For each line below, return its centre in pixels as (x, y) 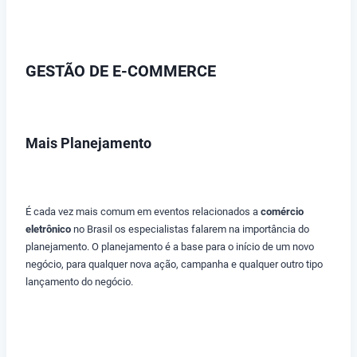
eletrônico (48, 229)
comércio (282, 212)
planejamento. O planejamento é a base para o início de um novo (170, 247)
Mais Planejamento (88, 143)
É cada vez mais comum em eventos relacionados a (143, 212)
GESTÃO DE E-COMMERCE (121, 71)
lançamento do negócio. (79, 282)
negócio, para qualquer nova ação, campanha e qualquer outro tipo (174, 265)
